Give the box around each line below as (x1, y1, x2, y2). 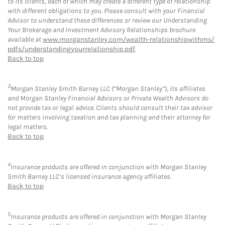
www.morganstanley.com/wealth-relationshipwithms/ (43, 35, 214, 44)
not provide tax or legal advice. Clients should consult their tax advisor (8, 103, 212, 113)
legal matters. (8, 123, 48, 132)
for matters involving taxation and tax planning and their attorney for (8, 113, 210, 122)
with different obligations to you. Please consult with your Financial (8, 6, 205, 15)
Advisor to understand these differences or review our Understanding (8, 16, 207, 25)
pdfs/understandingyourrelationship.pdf (8, 44, 135, 53)
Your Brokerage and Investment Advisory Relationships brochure (8, 25, 195, 34)
